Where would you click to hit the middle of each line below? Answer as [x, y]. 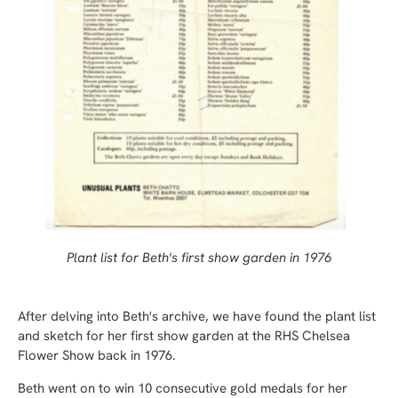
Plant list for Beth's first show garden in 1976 [199, 259]
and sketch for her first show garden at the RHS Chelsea [184, 338]
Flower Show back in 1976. [97, 357]
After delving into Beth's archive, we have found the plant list [197, 318]
